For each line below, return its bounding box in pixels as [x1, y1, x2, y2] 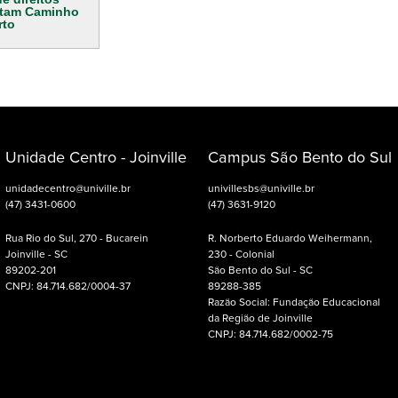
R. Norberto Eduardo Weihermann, [208, 234, 372, 245]
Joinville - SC [5, 250, 68, 261]
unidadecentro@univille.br [5, 184, 131, 195]
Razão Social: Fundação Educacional [208, 298, 380, 309]
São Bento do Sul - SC [208, 266, 313, 277]
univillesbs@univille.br [208, 184, 314, 195]
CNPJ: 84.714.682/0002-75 [208, 330, 333, 341]
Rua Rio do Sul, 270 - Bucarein [5, 234, 149, 245]
